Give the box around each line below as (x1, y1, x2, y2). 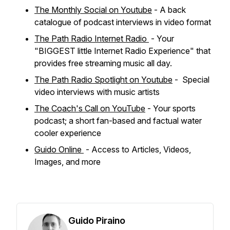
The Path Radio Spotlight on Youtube (34, 74, 172, 85)
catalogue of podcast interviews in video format (34, 17, 211, 27)
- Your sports (145, 103, 196, 113)
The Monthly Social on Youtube (34, 5, 152, 15)
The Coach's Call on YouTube (34, 103, 145, 113)
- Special (172, 74, 209, 85)
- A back (152, 5, 186, 15)
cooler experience (34, 128, 101, 138)
